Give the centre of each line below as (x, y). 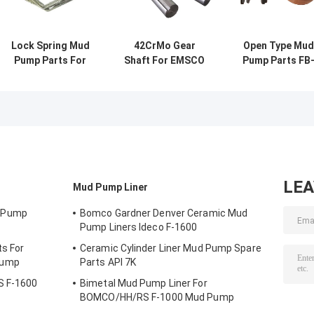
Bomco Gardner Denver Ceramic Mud (164, 213)
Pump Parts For (50, 61)
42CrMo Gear (164, 46)
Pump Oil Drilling (164, 90)
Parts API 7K (108, 262)
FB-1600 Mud (164, 75)
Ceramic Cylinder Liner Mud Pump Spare (171, 248)
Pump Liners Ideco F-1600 (139, 227)
